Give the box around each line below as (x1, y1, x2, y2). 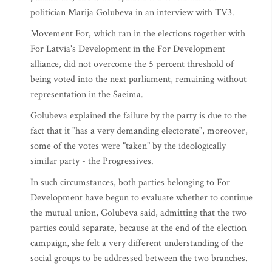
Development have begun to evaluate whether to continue (30, 191, 253, 204)
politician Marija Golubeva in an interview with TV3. (30, 6, 234, 19)
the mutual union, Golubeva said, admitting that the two (30, 206, 246, 219)
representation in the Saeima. (30, 88, 143, 101)
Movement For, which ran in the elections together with (30, 27, 245, 40)
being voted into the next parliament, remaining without (30, 73, 246, 86)
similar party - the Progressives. (30, 155, 154, 168)
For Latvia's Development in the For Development (30, 42, 225, 55)
